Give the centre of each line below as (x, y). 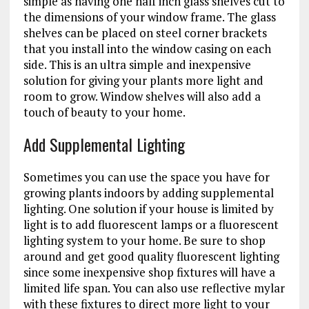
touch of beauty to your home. (104, 112)
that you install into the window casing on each (147, 48)
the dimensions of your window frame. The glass (149, 17)
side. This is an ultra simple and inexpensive (137, 64)
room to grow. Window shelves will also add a (142, 96)
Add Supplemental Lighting (104, 144)
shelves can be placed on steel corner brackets (145, 32)
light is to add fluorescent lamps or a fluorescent (151, 224)
